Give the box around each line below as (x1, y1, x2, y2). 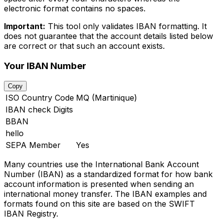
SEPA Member (5, 140, 61, 150)
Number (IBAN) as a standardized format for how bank (4, 169, 213, 180)
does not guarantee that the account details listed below (4, 31, 213, 41)
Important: (4, 21, 45, 31)
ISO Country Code (5, 93, 74, 103)
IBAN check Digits (5, 105, 73, 115)
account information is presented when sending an (4, 179, 194, 189)
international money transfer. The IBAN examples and (4, 189, 207, 199)
